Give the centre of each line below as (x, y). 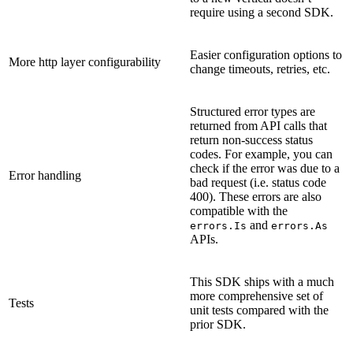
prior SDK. (218, 324)
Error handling (45, 175)
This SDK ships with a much (262, 281)
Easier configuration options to (266, 54)
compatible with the (239, 210)
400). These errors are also (256, 196)
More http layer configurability (85, 61)
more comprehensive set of (256, 295)
